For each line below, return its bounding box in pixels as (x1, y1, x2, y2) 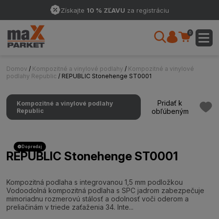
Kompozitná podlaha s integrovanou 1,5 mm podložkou (6, 178, 183, 186)
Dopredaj (22, 144, 43, 149)
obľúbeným (151, 107, 189, 115)
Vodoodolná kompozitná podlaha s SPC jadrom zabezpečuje (6, 186, 205, 195)
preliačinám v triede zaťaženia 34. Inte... (6, 203, 134, 211)
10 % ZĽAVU (86, 6, 125, 14)
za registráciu (125, 6, 169, 14)
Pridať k (157, 99, 183, 107)
